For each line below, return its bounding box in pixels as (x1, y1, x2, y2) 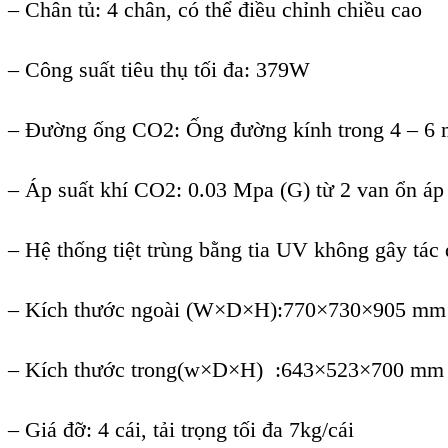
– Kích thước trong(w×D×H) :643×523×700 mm (8, 357, 444, 383)
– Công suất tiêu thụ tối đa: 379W (8, 57, 310, 83)
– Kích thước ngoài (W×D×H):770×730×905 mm (8, 297, 446, 323)
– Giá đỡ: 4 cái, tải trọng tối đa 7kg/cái (8, 417, 354, 443)
